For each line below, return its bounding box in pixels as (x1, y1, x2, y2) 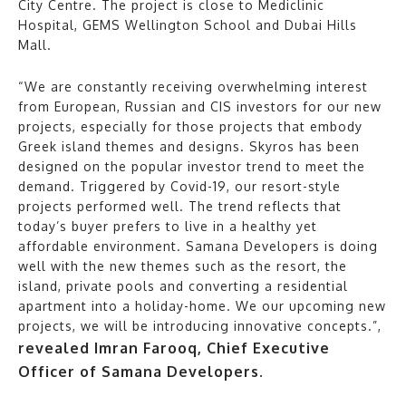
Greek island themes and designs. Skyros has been (18, 138, 360, 154)
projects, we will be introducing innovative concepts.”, (18, 317, 382, 333)
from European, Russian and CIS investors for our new (18, 98, 382, 114)
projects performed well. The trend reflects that (18, 198, 342, 214)
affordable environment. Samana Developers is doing (18, 237, 378, 254)
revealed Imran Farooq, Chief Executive (18, 338, 330, 357)
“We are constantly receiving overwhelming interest (18, 78, 368, 94)
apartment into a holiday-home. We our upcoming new (18, 297, 386, 314)
